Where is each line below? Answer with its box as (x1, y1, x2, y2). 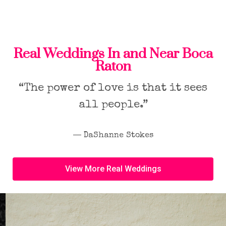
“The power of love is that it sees (19, 83, 207, 94)
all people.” (78, 99, 148, 111)
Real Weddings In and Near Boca (13, 45, 213, 63)
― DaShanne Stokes (73, 131, 153, 140)
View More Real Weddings (65, 163, 161, 174)
